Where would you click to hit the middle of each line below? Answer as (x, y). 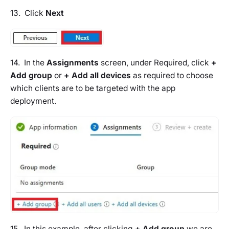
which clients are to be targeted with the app (93, 88)
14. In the (28, 62)
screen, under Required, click (155, 62)
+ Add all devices (97, 75)
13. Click (28, 13)
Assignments (73, 62)
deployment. (33, 101)
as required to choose (172, 75)
